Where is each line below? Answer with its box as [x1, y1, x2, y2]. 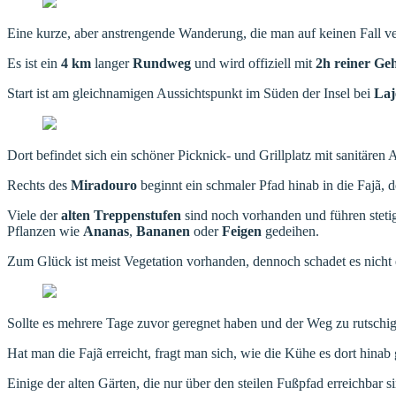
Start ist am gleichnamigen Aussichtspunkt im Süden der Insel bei [7, 85, 374, 101]
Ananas [83, 223, 129, 239]
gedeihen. [262, 223, 319, 239]
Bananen [136, 223, 190, 239]
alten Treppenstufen [61, 207, 181, 223]
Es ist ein [7, 55, 61, 71]
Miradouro [71, 177, 137, 193]
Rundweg [133, 55, 191, 71]
